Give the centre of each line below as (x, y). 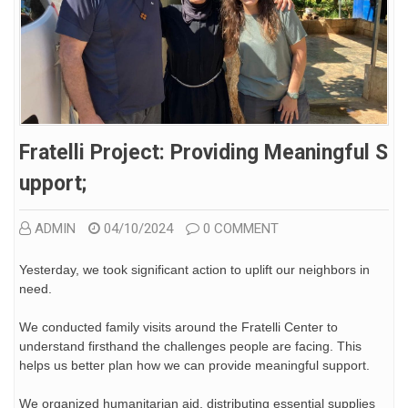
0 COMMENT (241, 228)
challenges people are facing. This (263, 346)
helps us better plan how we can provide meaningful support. (194, 365)
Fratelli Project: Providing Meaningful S (204, 152)
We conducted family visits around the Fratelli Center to (178, 326)
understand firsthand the (92, 346)
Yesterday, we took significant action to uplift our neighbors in (194, 269)
